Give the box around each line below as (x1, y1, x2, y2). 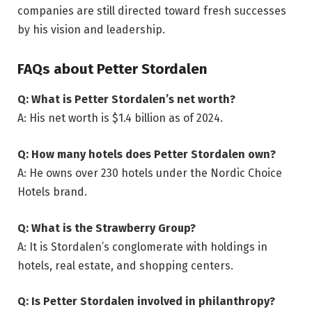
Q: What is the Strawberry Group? (17, 221, 196, 235)
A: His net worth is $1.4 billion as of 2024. (17, 111, 223, 125)
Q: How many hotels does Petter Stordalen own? (17, 147, 276, 161)
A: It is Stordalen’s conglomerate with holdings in (17, 240, 267, 253)
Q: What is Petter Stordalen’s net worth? (17, 93, 235, 107)
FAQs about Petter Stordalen (17, 60, 208, 77)
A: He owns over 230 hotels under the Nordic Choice (17, 166, 282, 180)
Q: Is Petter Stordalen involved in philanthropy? (17, 295, 275, 309)
